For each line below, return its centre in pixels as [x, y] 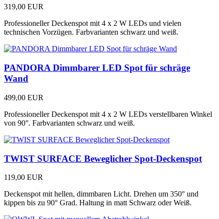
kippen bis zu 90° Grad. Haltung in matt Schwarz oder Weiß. [98, 203]
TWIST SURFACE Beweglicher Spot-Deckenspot [103, 158]
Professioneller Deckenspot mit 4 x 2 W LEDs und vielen [93, 23]
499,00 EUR [24, 97]
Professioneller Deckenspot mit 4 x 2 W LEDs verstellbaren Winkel [108, 114]
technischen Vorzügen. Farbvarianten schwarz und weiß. [91, 32]
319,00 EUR [24, 7]
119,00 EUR [23, 177]
